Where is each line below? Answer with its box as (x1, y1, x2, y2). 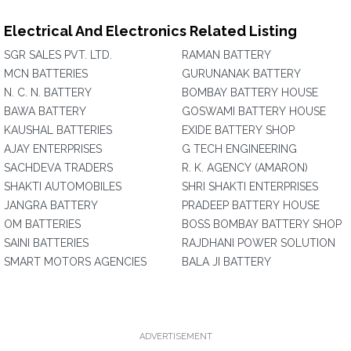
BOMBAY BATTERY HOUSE (182, 86, 318, 99)
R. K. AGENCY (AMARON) (182, 161, 308, 174)
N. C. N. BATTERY (4, 86, 92, 99)
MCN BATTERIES (4, 67, 88, 80)
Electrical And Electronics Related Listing (4, 23, 297, 39)
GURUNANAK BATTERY (182, 67, 301, 80)
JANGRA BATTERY (4, 199, 98, 212)
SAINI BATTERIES (4, 237, 89, 249)
